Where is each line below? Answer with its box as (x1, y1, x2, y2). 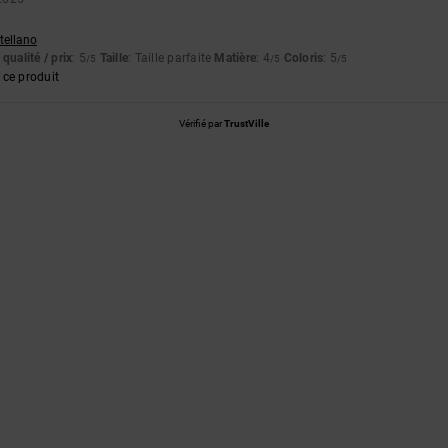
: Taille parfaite (128, 50, 215, 65)
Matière (214, 50, 257, 65)
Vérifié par (179, 117, 224, 129)
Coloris (283, 50, 324, 65)
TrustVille (224, 117, 269, 129)
